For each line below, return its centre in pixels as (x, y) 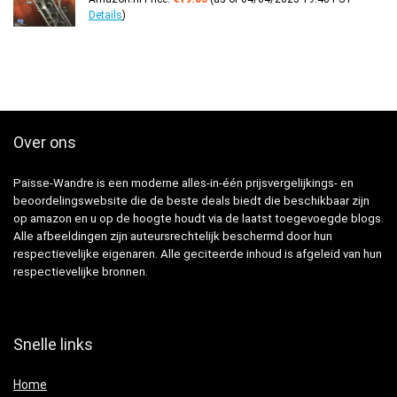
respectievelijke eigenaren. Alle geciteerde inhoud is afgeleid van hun (198, 254)
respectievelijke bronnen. (81, 272)
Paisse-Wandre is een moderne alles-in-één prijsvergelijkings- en (183, 183)
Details (105, 16)
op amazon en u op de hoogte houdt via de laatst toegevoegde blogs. (198, 219)
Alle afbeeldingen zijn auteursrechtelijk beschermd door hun (173, 237)
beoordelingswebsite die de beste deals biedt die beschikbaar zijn (191, 201)
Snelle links (53, 345)
